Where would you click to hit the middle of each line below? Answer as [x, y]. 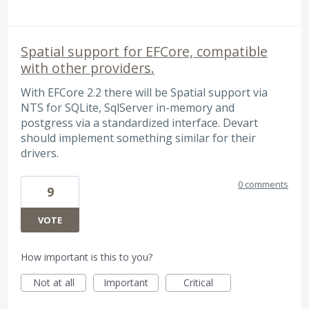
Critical [198, 283]
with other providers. [88, 68]
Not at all [53, 283]
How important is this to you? [87, 257]
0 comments [263, 185]
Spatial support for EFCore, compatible [144, 52]
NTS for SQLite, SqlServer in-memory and [128, 108]
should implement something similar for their [138, 138]
